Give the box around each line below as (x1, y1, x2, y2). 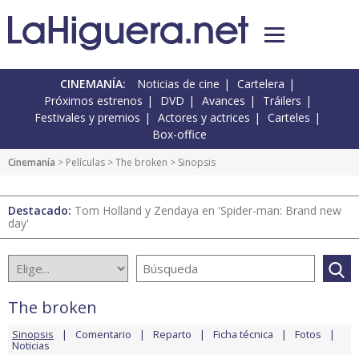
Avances (201, 93, 245, 109)
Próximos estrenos (43, 93, 143, 109)
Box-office (152, 127, 207, 143)
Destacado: (8, 203, 75, 219)
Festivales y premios (34, 110, 140, 126)
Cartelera (237, 76, 284, 92)
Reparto (153, 327, 192, 342)
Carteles (268, 110, 310, 126)
